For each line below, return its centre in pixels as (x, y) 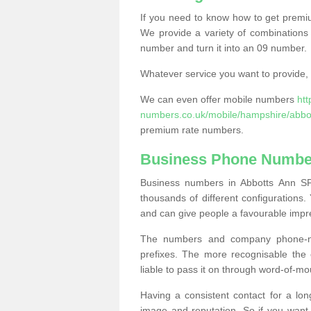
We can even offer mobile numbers (219, 99)
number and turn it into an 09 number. (224, 48)
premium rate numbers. (192, 130)
